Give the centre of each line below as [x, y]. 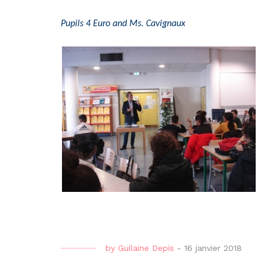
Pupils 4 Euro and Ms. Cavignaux [123, 24]
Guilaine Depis [146, 248]
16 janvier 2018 [213, 248]
